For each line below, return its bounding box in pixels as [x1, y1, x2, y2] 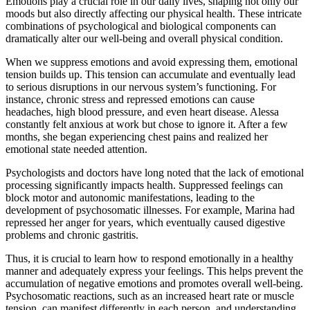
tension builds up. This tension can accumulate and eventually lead [6, 69, 295, 81]
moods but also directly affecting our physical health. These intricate [6, 8, 302, 20]
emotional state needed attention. [6, 143, 147, 156]
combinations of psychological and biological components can [6, 20, 276, 33]
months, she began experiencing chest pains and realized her [6, 131, 268, 143]
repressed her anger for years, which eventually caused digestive [6, 217, 285, 229]
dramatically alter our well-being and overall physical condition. [6, 33, 283, 45]
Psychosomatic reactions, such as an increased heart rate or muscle [6, 290, 294, 302]
